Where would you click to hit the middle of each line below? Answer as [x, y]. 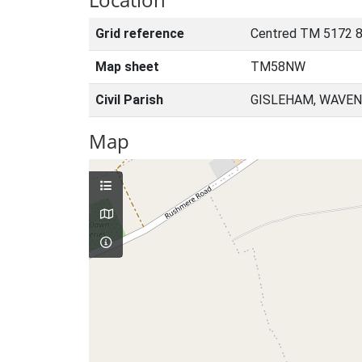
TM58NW [278, 67]
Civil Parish [129, 100]
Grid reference [140, 34]
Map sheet [127, 67]
